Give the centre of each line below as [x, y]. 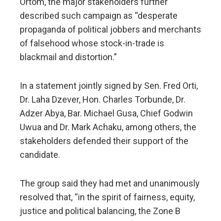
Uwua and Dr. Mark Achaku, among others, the [108, 127]
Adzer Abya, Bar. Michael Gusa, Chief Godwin [106, 113]
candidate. [40, 155]
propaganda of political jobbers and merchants [110, 30]
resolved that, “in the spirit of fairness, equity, [107, 197]
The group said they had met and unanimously [110, 184]
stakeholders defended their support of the [104, 141]
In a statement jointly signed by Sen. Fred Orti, [109, 86]
